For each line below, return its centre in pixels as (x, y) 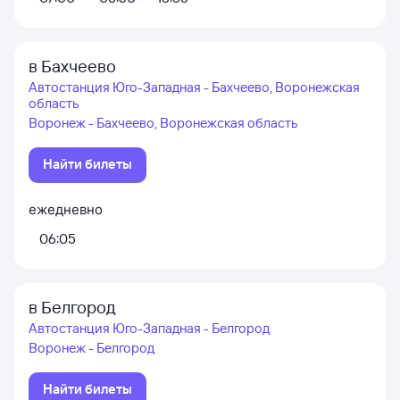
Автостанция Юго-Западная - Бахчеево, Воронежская (194, 87)
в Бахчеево (72, 66)
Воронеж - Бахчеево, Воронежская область (163, 123)
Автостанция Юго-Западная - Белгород (149, 328)
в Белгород (72, 307)
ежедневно (66, 209)
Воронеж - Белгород (92, 348)
